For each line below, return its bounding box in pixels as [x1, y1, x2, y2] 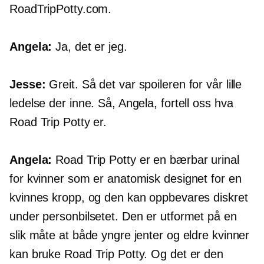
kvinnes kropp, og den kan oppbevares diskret [9, 191, 248, 204]
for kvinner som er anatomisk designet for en [9, 172, 242, 186]
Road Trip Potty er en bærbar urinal [52, 153, 239, 167]
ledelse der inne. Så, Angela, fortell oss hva [9, 97, 233, 110]
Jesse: [9, 78, 46, 91]
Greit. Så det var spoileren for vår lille [45, 78, 242, 91]
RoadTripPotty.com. [9, 2, 112, 16]
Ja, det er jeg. [52, 40, 127, 54]
